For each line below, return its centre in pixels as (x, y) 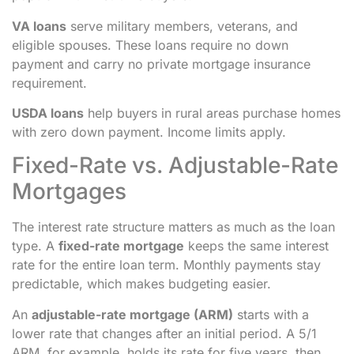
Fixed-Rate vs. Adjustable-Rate (175, 166)
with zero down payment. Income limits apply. (149, 132)
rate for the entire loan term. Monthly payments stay (166, 265)
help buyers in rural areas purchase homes (212, 113)
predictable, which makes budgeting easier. (141, 284)
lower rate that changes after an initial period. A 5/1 (164, 333)
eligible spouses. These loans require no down (150, 45)
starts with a (271, 314)
